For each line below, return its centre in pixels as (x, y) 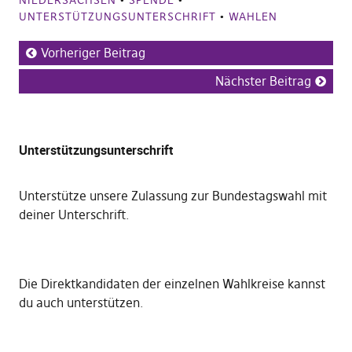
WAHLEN (253, 17)
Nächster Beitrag (264, 81)
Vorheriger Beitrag (93, 53)
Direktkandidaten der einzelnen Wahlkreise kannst (183, 284)
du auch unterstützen (79, 303)
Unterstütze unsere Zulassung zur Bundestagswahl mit (172, 196)
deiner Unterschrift (72, 215)
